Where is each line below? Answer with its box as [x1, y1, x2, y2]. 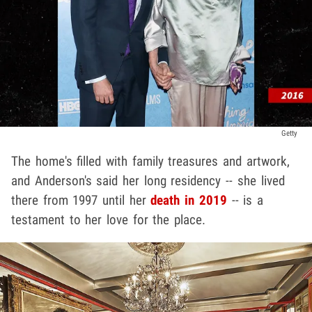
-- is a [226, 192, 263, 208]
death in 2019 [150, 192, 227, 208]
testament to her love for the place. [11, 211, 206, 228]
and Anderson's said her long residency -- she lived [11, 172, 285, 189]
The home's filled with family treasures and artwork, [11, 153, 290, 169]
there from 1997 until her [11, 192, 151, 208]
